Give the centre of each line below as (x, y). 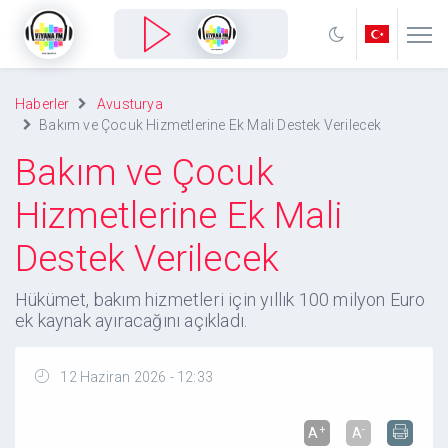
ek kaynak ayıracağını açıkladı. (131, 320)
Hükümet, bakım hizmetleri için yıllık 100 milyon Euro (220, 299)
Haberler (42, 104)
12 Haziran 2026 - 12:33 (135, 377)
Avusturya (130, 104)
